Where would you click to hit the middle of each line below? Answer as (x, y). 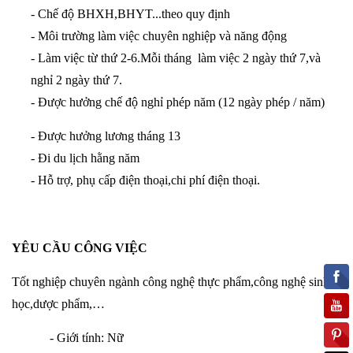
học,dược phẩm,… (58, 303)
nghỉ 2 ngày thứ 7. (76, 80)
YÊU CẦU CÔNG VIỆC (80, 247)
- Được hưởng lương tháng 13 (106, 136)
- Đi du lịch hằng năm (85, 158)
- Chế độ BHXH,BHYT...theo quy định (130, 13)
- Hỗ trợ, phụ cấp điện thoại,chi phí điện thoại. (145, 180)
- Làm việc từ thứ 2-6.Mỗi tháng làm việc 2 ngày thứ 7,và (176, 58)
